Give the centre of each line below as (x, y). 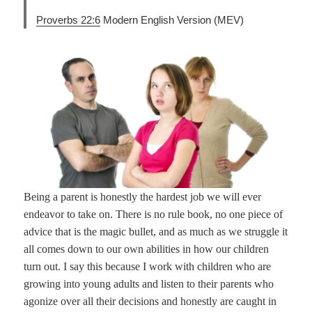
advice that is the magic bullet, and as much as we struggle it (156, 231)
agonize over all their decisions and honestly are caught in (150, 301)
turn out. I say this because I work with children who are (148, 266)
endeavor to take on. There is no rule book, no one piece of (154, 214)
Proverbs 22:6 (69, 20)
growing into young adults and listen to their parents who (149, 283)
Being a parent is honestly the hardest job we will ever (143, 196)
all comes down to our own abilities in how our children (147, 249)
